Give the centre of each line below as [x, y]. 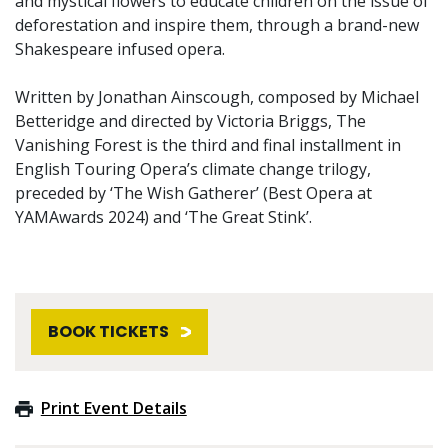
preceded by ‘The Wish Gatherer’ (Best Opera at [193, 192]
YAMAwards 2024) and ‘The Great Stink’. [163, 216]
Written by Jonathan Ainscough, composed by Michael [217, 96]
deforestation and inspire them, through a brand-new [217, 24]
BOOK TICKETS [108, 331]
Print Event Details [113, 407]
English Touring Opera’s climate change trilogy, [193, 168]
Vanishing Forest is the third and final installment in [208, 144]
